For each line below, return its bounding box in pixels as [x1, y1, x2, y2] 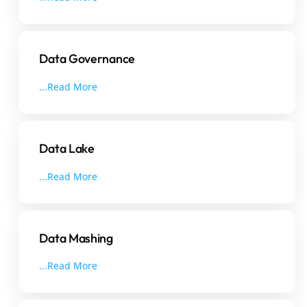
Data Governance [39, 50, 135, 66]
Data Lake [39, 140, 95, 156]
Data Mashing [39, 230, 113, 246]
